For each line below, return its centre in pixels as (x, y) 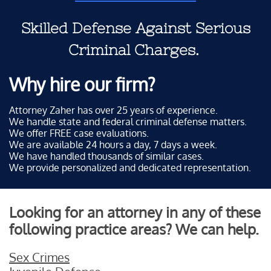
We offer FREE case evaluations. (79, 133)
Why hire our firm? (82, 84)
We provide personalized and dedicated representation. (130, 168)
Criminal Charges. (135, 50)
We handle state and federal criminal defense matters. (128, 122)
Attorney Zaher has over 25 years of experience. (113, 110)
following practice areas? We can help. (134, 229)
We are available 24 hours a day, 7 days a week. (113, 145)
